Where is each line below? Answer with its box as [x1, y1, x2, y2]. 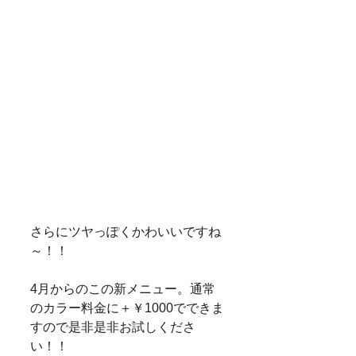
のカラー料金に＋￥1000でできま [30, 301, 224, 315]
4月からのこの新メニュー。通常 [30, 282, 215, 296]
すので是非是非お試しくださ [30, 320, 195, 335]
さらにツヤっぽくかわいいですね [30, 225, 221, 239]
